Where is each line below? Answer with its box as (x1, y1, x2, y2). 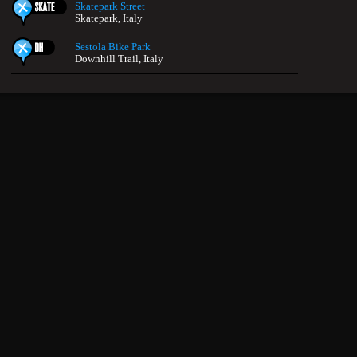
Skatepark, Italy (75, 12, 143, 24)
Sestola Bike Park (75, 41, 151, 53)
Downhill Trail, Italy (75, 53, 163, 65)
